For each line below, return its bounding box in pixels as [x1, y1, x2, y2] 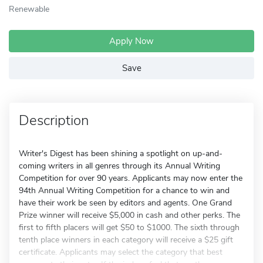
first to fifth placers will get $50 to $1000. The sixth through [19, 222, 240, 233]
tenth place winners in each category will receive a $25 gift [19, 234, 233, 245]
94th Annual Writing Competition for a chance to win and [19, 185, 230, 196]
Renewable [9, 3, 49, 15]
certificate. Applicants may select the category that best [19, 247, 222, 258]
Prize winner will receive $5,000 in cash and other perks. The [19, 210, 240, 221]
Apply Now [109, 35, 154, 47]
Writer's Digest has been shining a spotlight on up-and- [19, 148, 222, 159]
